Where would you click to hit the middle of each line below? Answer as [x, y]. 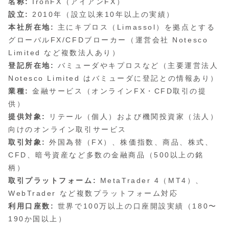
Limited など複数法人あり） [64, 53]
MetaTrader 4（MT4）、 [150, 181]
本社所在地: [31, 27]
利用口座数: [31, 206]
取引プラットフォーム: [53, 181]
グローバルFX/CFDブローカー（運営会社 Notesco [108, 40]
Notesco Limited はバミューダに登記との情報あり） [113, 78]
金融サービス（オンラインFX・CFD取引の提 [118, 91]
